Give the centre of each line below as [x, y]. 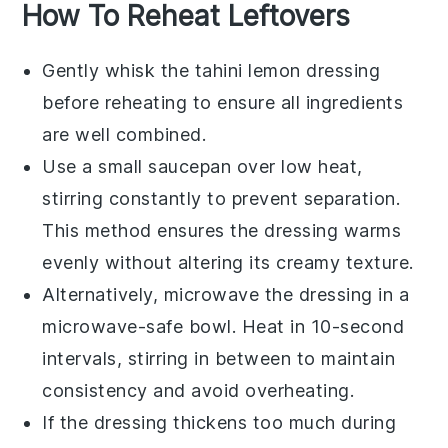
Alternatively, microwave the [170, 294]
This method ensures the [153, 230]
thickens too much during [282, 422]
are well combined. [124, 134]
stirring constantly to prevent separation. [221, 198]
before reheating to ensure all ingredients [223, 102]
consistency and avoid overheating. [198, 390]
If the [68, 422]
